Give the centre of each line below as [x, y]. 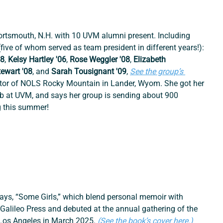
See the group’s [158, 72]
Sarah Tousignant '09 [88, 72]
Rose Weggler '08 [100, 60]
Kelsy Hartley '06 [37, 60]
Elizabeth [151, 60]
